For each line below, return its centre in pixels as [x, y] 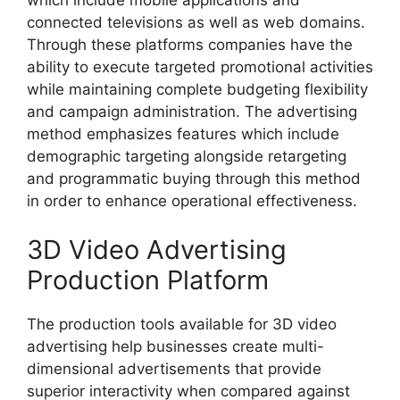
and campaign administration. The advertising [192, 111]
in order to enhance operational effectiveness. [192, 200]
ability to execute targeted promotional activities [200, 67]
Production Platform [148, 280]
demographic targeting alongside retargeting [187, 156]
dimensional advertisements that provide [174, 369]
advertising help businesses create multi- [175, 347]
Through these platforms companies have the [190, 44]
